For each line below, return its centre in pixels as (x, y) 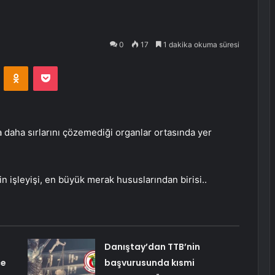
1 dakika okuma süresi (200, 45)
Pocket (70, 66)
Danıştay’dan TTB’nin (152, 247)
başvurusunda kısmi (149, 263)
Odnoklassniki (54, 66)
